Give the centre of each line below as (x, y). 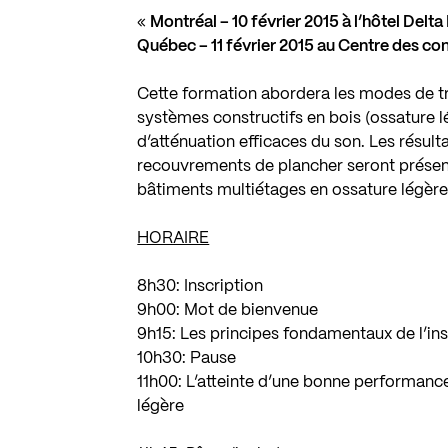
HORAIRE (173, 238)
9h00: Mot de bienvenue (228, 310)
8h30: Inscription (200, 286)
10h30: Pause (187, 358)
